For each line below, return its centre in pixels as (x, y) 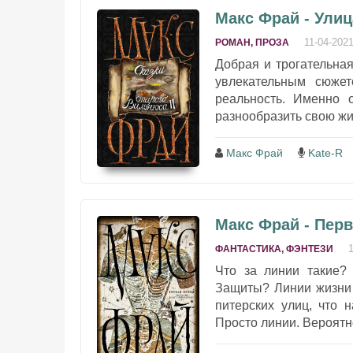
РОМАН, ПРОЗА (252, 43)
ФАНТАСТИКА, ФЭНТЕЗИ (274, 249)
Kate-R (325, 153)
